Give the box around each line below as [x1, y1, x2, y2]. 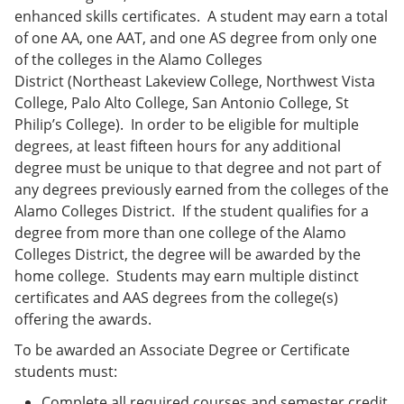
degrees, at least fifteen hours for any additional [14, 135, 341, 156]
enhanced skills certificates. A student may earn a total [14, 5, 388, 26]
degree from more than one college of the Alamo [14, 222, 346, 243]
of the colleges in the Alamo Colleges [14, 49, 262, 69]
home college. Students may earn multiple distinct [14, 265, 359, 286]
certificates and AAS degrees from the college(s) [14, 287, 338, 308]
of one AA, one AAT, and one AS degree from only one [14, 27, 377, 48]
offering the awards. [14, 308, 159, 329]
